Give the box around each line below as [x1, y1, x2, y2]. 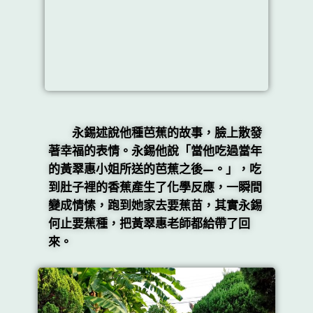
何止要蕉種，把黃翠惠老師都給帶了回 [48, 215, 250, 233]
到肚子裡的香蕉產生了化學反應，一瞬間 [48, 179, 262, 196]
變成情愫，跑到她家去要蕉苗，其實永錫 [48, 197, 262, 214]
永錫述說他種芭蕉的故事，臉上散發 [48, 124, 262, 142]
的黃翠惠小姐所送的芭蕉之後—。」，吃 [48, 161, 261, 178]
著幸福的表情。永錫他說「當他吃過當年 [48, 143, 262, 160]
